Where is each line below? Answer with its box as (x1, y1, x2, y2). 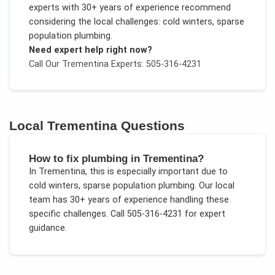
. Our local (194, 180, 234, 192)
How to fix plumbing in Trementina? (28, 152, 204, 165)
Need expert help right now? (28, 44, 152, 55)
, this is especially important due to (85, 166, 228, 177)
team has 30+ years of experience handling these (28, 195, 229, 206)
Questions (117, 118, 185, 133)
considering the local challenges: (28, 16, 163, 27)
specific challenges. (28, 209, 108, 220)
